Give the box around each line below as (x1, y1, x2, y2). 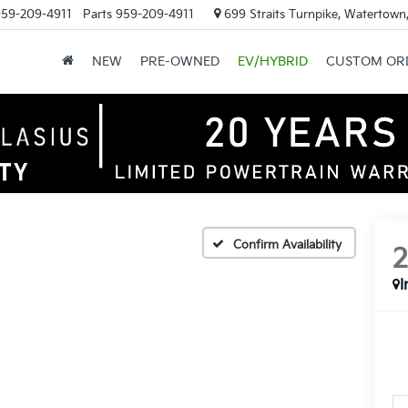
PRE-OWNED (139, 53, 219, 69)
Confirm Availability (233, 238, 342, 253)
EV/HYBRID (237, 53, 308, 69)
